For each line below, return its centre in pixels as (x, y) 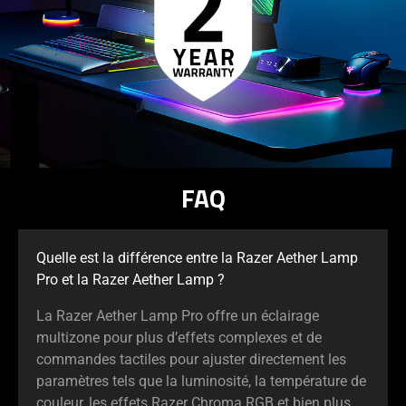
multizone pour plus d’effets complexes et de (179, 337)
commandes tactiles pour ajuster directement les (191, 359)
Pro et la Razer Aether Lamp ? (130, 279)
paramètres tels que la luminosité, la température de (201, 381)
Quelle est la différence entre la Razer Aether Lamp (197, 257)
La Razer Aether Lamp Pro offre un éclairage (178, 315)
